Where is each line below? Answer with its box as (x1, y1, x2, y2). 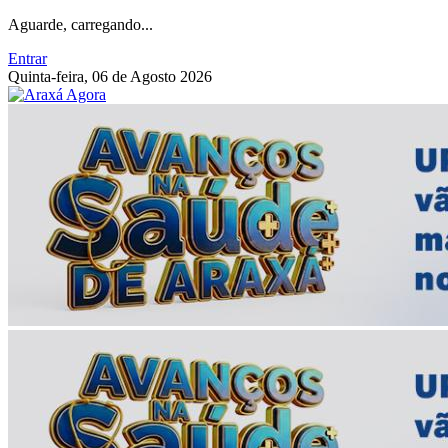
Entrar (8, 50, 47, 67)
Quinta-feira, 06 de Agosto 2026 (8, 68, 212, 85)
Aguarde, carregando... (8, 16, 153, 33)
